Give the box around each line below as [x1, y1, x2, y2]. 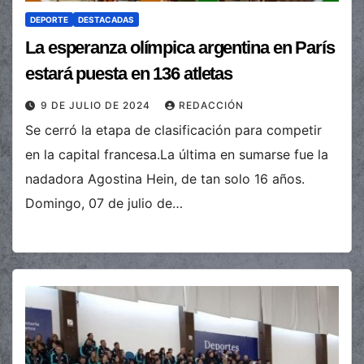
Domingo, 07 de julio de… [25, 194, 183, 211]
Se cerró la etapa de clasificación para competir [25, 121, 322, 138]
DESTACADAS [78, 14, 134, 24]
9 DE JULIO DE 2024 [41, 98, 154, 111]
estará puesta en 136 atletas [25, 63, 233, 84]
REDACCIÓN [179, 98, 244, 111]
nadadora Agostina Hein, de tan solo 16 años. [25, 170, 305, 187]
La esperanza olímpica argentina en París [25, 37, 335, 58]
